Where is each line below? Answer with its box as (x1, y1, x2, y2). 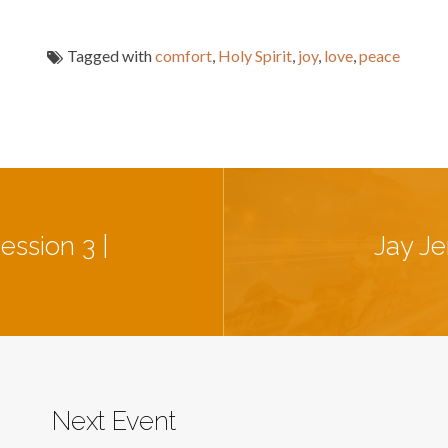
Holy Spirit (218, 45, 292, 65)
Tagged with (64, 45, 155, 65)
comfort (155, 45, 212, 65)
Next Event (52, 405, 177, 436)
